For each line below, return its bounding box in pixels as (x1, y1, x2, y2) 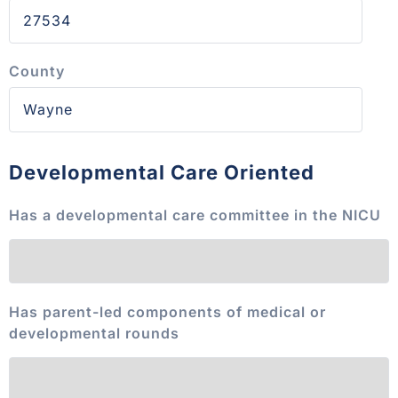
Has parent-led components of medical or (9, 302, 326, 321)
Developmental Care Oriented (9, 161, 314, 185)
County (9, 62, 65, 80)
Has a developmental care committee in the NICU (9, 205, 381, 224)
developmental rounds (9, 323, 179, 342)
